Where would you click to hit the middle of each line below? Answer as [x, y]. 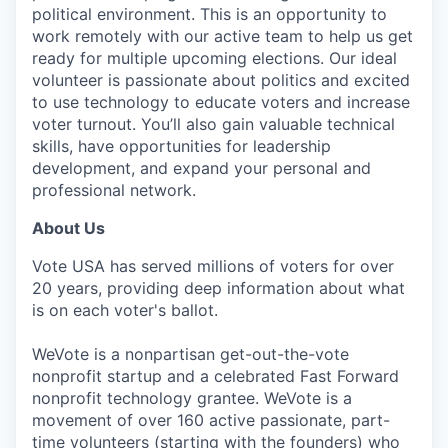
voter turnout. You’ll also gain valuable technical [213, 124]
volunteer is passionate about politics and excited [221, 80]
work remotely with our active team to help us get [222, 36]
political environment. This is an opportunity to [209, 14]
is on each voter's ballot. [125, 310]
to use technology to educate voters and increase [221, 102]
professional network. [114, 190]
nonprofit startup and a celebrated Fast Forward [215, 376]
